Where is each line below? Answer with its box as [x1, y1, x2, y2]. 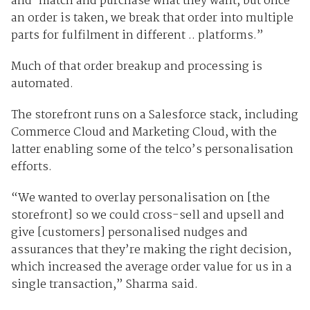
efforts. [10, 158, 52, 177]
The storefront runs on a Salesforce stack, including [10, 106, 298, 125]
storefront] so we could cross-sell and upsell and [10, 206, 284, 226]
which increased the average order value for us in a [10, 258, 292, 277]
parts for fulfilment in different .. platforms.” [10, 26, 264, 46]
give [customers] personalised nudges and [10, 224, 248, 243]
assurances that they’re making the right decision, [10, 241, 291, 260]
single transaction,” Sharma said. [10, 275, 198, 295]
